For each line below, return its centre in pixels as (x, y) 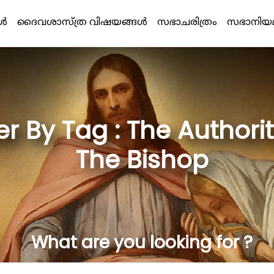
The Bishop (142, 160)
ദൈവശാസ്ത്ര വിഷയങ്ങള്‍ (82, 21)
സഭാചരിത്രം (187, 21)
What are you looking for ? (142, 243)
